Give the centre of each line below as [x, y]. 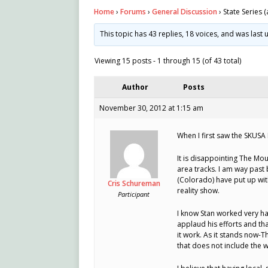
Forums [133, 12]
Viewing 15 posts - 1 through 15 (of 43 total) [168, 61]
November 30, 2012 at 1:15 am [151, 108]
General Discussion [185, 12]
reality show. [198, 191]
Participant [134, 194]
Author [135, 87]
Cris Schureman [134, 184]
